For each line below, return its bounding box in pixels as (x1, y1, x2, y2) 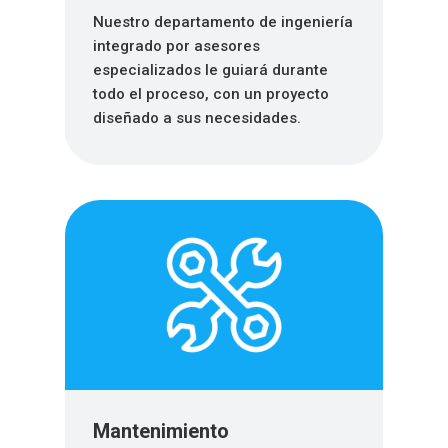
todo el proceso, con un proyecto (92, 85, 329, 104)
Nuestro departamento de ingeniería (92, 13, 353, 32)
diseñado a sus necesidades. (92, 109, 301, 128)
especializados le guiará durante (92, 61, 328, 80)
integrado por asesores (92, 37, 260, 56)
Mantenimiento (92, 419, 229, 444)
